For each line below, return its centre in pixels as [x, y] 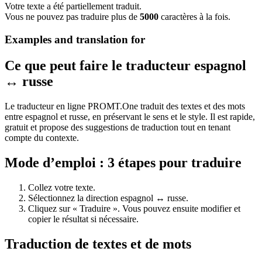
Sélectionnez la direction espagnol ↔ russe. [108, 198]
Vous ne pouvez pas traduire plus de [72, 17]
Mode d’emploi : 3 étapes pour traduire [123, 162]
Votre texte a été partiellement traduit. [73, 6]
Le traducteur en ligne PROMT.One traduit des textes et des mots [125, 106]
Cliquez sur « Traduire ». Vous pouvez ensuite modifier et [134, 208]
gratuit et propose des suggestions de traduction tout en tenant [118, 127]
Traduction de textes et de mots [98, 244]
